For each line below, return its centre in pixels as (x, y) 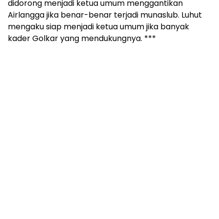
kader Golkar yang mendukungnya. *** (82, 38)
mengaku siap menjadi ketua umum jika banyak (99, 26)
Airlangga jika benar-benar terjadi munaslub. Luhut (105, 15)
